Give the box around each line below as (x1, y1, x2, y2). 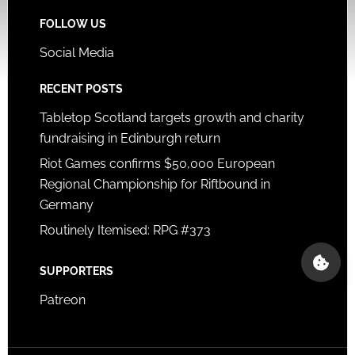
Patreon (39, 292, 86, 307)
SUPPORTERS (39, 264, 113, 277)
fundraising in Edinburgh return (39, 130, 220, 146)
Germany (39, 197, 94, 212)
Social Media (39, 44, 114, 60)
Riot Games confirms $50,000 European (39, 155, 275, 171)
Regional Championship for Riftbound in (39, 176, 270, 192)
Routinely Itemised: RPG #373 (39, 222, 211, 238)
